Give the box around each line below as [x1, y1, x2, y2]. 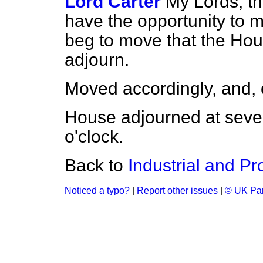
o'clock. [65, 127, 123, 146]
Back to [65, 156, 128, 175]
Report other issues [137, 186, 218, 195]
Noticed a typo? [65, 186, 130, 195]
